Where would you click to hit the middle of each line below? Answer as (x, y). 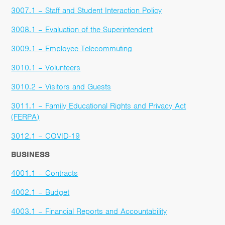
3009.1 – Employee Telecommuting (72, 48)
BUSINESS (31, 154)
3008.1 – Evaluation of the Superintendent (82, 29)
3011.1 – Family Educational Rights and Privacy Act (99, 106)
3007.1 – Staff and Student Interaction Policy (87, 10)
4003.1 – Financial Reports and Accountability (89, 211)
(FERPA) (25, 117)
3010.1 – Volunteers (46, 68)
